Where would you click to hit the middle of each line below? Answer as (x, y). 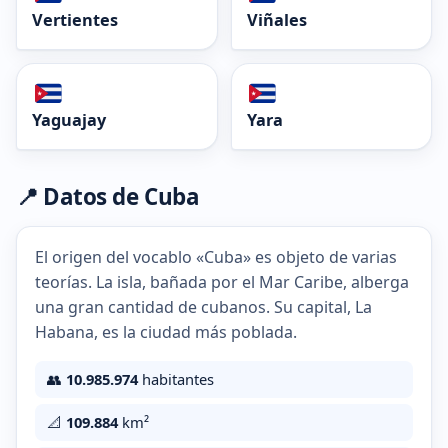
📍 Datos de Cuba (108, 197)
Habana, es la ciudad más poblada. (166, 332)
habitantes (176, 379)
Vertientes (75, 20)
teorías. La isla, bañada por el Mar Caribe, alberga (222, 282)
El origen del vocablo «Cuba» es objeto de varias (216, 257)
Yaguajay (69, 120)
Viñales (276, 20)
